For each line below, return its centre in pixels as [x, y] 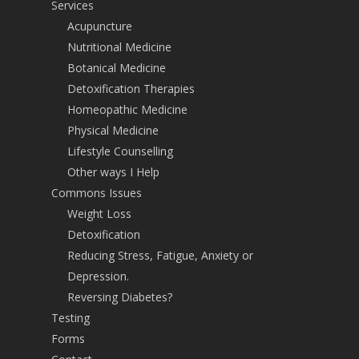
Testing [71, 318]
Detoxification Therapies [131, 89]
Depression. [98, 276]
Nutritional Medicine [119, 47]
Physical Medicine [113, 131]
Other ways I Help [113, 172]
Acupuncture [100, 26]
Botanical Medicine [117, 68]
